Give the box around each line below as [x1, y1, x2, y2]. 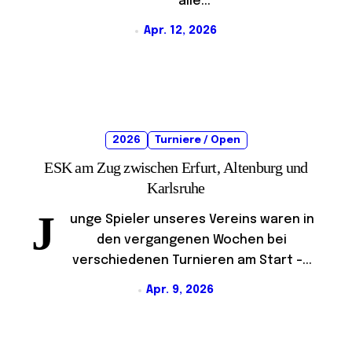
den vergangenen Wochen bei [97, 233, 287, 247]
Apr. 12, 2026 [143, 25, 217, 37]
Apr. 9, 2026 [146, 284, 214, 296]
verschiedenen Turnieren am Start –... [71, 254, 312, 268]
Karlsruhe [147, 179, 205, 197]
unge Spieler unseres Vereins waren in [69, 213, 314, 227]
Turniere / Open [154, 135, 240, 146]
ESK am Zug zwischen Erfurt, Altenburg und [44, 159, 308, 177]
